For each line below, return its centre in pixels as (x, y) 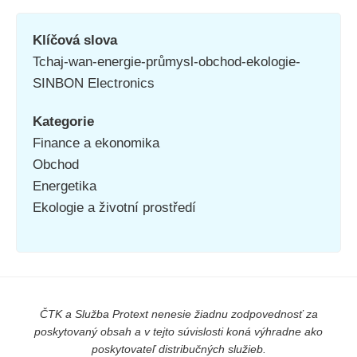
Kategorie (63, 122)
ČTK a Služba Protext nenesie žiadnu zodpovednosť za (178, 314)
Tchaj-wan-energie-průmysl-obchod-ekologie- (167, 62)
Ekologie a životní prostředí (114, 208)
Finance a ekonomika (96, 143)
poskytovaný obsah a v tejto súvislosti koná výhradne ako (178, 331)
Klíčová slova (75, 41)
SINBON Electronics (94, 84)
